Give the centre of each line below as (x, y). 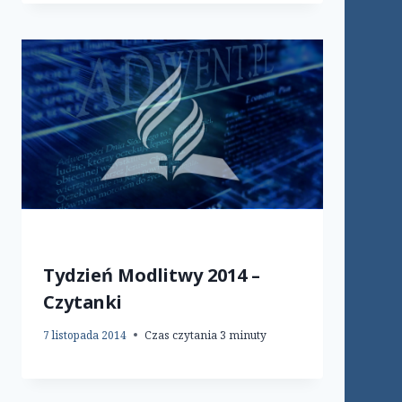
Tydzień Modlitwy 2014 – (152, 275)
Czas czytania (181, 335)
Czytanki (83, 301)
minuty (248, 335)
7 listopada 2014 (85, 335)
